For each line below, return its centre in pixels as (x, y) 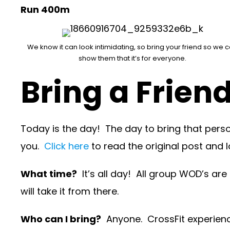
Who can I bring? (61, 219)
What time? (49, 174)
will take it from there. (70, 191)
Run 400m (45, 10)
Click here (66, 146)
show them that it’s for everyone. (132, 59)
